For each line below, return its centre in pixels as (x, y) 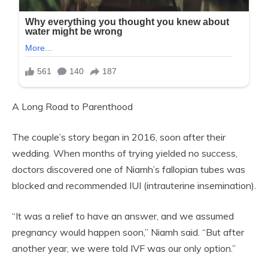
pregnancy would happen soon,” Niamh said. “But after (128, 232)
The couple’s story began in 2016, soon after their (119, 137)
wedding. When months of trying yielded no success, (125, 153)
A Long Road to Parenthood (72, 106)
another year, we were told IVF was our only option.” (124, 248)
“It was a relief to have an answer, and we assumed (123, 216)
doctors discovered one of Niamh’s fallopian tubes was (129, 169)
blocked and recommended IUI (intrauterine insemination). (134, 185)
